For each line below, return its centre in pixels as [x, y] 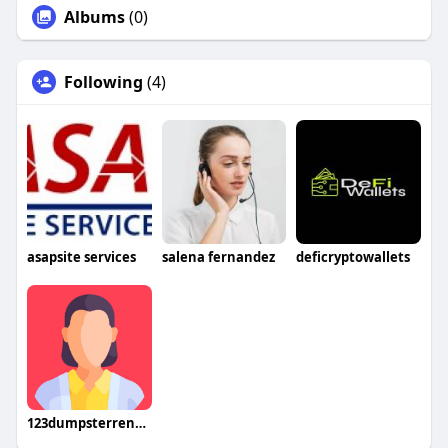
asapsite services [81, 257]
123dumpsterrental [140, 423]
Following [103, 81]
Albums [94, 16]
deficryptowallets [353, 257]
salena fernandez [218, 257]
